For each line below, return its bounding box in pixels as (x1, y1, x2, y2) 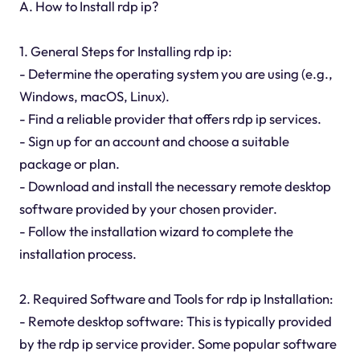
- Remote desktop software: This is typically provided (18, 313, 332, 330)
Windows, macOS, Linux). (18, 88, 170, 105)
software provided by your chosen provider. (18, 200, 277, 218)
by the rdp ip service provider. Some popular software (18, 335, 337, 353)
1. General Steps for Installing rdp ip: (18, 43, 232, 60)
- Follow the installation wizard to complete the (18, 223, 293, 240)
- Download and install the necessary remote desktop (18, 178, 331, 195)
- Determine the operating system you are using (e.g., (18, 65, 333, 83)
